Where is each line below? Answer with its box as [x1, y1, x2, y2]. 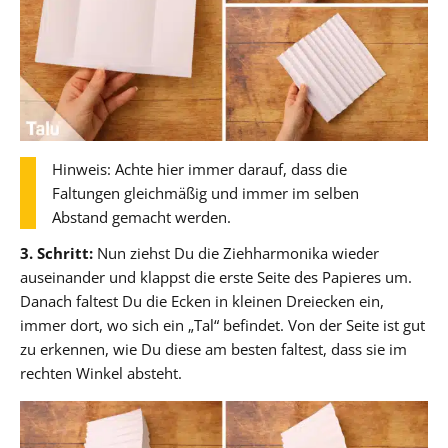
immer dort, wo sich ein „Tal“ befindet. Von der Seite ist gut [20, 315, 425, 336]
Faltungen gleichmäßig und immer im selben [52, 183, 359, 204]
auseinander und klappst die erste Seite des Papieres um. [20, 267, 412, 288]
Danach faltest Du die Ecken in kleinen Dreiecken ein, [20, 291, 384, 312]
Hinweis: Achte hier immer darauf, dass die [52, 159, 347, 180]
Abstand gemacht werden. [52, 207, 231, 228]
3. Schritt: [20, 243, 93, 264]
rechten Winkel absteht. [20, 363, 182, 384]
